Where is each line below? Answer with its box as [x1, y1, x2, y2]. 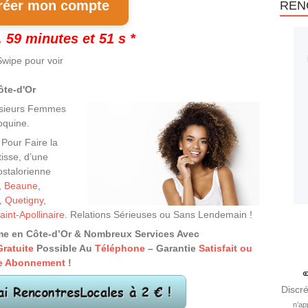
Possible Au [34, 243, 95, 254]
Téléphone [95, 243, 145, 254]
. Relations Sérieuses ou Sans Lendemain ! [65, 209, 252, 220]
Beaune [4, 180, 38, 191]
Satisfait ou [199, 243, 252, 254]
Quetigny [5, 195, 43, 206]
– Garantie [145, 243, 199, 254]
